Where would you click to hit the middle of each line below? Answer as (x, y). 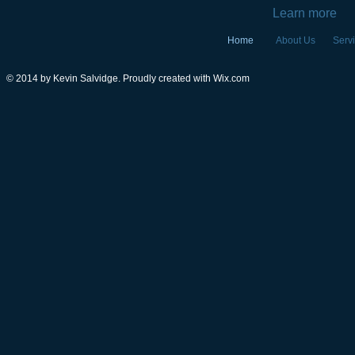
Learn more (305, 13)
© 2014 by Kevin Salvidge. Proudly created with (110, 78)
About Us (296, 40)
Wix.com (231, 78)
